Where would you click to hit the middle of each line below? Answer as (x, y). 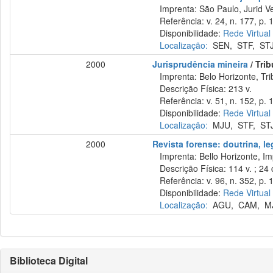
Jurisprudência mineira (200, 64)
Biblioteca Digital (49, 261)
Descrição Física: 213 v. (202, 88)
